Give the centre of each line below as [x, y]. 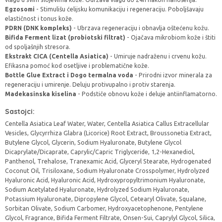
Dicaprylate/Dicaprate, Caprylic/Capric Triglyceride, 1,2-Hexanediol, [100, 152]
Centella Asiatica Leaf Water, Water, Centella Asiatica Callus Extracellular [107, 124]
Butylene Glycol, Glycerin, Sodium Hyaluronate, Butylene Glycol [93, 142]
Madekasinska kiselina [41, 94]
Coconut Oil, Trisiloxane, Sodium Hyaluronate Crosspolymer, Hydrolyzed [107, 171]
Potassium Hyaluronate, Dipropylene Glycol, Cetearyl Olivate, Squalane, [106, 199]
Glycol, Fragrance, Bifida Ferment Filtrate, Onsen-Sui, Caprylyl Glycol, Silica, [110, 218]
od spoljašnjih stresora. [38, 47]
